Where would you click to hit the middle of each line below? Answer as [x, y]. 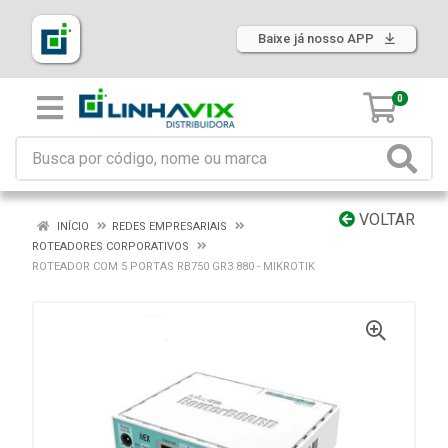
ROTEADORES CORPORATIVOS [110, 246]
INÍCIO [71, 226]
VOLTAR [385, 219]
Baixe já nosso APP [317, 38]
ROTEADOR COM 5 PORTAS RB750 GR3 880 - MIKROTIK [173, 266]
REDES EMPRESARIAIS [169, 226]
